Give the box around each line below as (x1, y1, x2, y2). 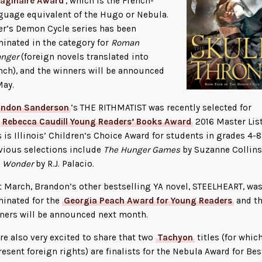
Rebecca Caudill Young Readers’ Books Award (2, 116, 191, 127)
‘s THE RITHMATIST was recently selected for (71, 102, 251, 113)
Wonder (2, 158, 36, 169)
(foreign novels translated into (19, 51, 149, 62)
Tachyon (157, 232, 193, 243)
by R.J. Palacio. (36, 158, 94, 169)
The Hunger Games (104, 144, 182, 155)
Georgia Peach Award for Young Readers (64, 195, 232, 206)
